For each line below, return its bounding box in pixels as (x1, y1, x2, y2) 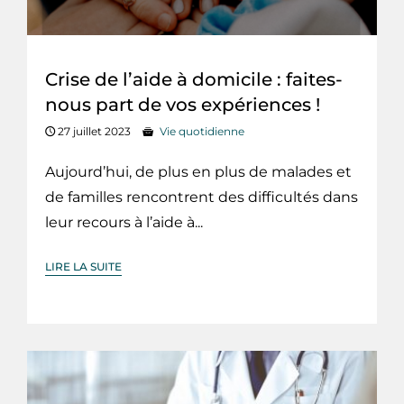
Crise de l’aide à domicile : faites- (45, 69, 343, 91)
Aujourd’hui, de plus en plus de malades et (45, 163, 352, 181)
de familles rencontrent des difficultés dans (45, 188, 358, 207)
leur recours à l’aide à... (45, 214, 203, 232)
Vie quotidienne (160, 124, 244, 139)
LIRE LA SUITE (45, 260, 122, 274)
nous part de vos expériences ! (45, 94, 320, 116)
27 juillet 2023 (55, 124, 131, 139)
